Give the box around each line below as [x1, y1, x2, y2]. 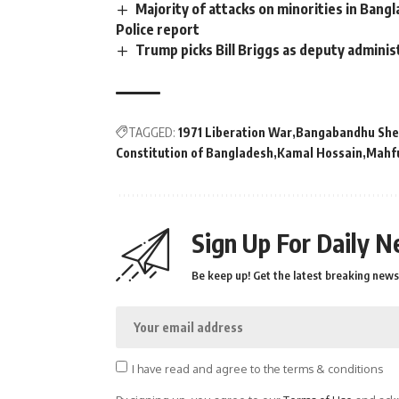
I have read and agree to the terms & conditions [131, 361, 383, 376]
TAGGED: [128, 124, 175, 140]
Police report [116, 20, 199, 38]
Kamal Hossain [277, 144, 362, 160]
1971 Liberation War [178, 124, 292, 140]
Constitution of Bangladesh [116, 144, 273, 160]
